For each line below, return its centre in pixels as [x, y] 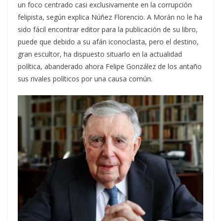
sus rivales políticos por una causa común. [85, 78]
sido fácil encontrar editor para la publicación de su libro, [108, 29]
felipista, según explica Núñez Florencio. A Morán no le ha [110, 17]
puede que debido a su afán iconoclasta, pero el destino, [108, 41]
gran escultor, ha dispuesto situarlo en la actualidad [100, 54]
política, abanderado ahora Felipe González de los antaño [110, 66]
